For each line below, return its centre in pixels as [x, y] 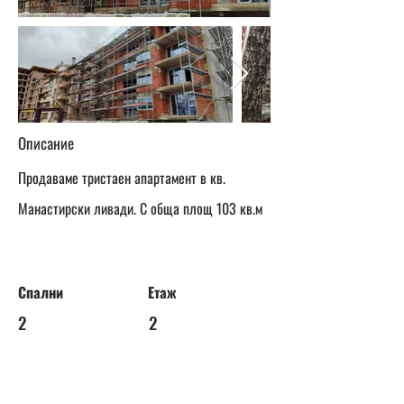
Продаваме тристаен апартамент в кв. [122, 178]
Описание [46, 143]
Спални [41, 292]
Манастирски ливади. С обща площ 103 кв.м [140, 208]
